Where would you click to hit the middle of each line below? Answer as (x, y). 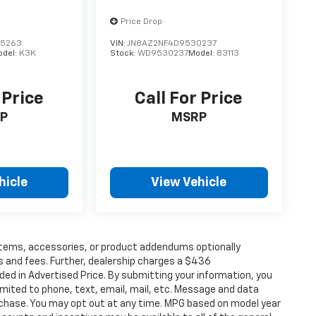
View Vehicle (189, 183)
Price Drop (142, 22)
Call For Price (189, 99)
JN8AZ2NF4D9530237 (172, 43)
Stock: (124, 53)
